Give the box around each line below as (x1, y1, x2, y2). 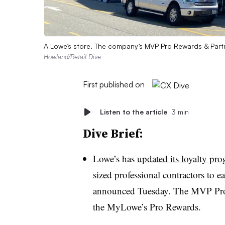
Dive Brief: (82, 125, 143, 142)
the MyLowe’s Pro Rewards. (92, 200, 201, 213)
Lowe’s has (92, 152, 137, 165)
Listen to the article (99, 107, 167, 116)
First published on (82, 79, 145, 89)
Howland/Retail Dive (44, 52, 101, 61)
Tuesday (137, 184, 168, 197)
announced (92, 184, 135, 197)
